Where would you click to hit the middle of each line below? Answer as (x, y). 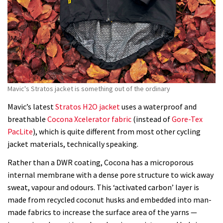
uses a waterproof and (158, 106)
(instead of (152, 119)
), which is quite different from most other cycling (117, 131)
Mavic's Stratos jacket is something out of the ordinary (89, 89)
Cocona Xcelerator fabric (89, 119)
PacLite (20, 131)
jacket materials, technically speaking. (73, 144)
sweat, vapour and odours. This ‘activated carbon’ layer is (103, 187)
